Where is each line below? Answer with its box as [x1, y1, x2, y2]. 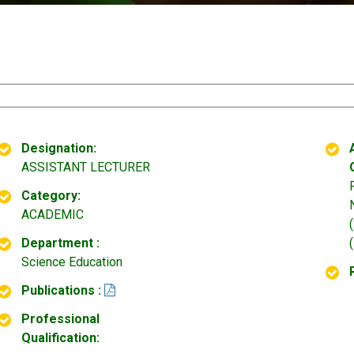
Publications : [21, 283, 101, 298]
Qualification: [21, 330, 100, 345]
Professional [21, 311, 100, 326]
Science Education [21, 254, 122, 269]
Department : [21, 235, 100, 250]
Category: [21, 188, 81, 203]
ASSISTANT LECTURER [21, 160, 150, 175]
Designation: [21, 141, 96, 156]
